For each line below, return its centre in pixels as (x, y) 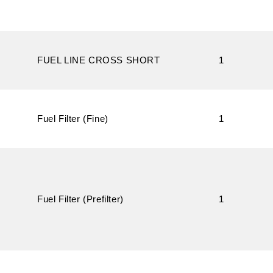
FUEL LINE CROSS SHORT (99, 60)
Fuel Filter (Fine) (73, 119)
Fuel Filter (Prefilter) (80, 199)
